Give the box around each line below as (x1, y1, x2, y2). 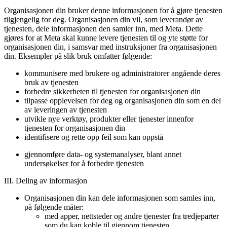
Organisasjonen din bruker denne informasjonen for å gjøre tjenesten (4, 6, 222, 15)
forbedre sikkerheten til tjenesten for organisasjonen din (24, 87, 201, 96)
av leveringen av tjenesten (24, 105, 107, 114)
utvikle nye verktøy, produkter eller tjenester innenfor (24, 114, 194, 123)
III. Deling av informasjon (4, 176, 87, 185)
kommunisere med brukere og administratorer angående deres (24, 68, 220, 78)
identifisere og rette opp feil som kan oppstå (24, 132, 163, 141)
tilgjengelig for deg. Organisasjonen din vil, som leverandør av (4, 15, 203, 24)
